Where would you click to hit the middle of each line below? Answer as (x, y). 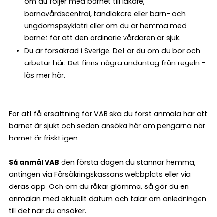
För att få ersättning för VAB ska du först (81, 114)
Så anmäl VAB (34, 162)
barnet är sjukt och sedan (55, 126)
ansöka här (121, 126)
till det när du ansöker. (47, 210)
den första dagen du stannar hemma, (127, 162)
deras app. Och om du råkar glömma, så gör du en (99, 186)
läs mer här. (45, 75)
